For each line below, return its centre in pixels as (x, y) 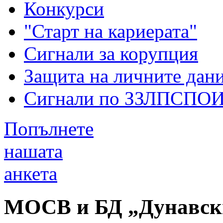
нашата (33, 151)
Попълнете (49, 128)
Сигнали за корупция (111, 53)
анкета (31, 173)
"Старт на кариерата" (111, 31)
